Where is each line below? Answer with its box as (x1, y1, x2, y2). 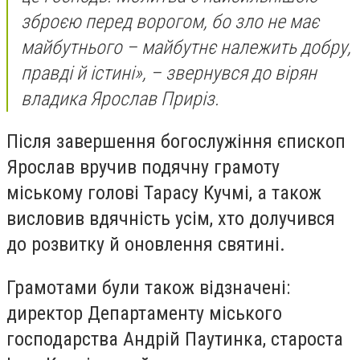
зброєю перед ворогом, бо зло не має (21, 10, 319, 33)
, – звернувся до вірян (142, 61, 317, 84)
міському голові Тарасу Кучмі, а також (6, 182, 321, 205)
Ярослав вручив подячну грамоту (6, 156, 280, 179)
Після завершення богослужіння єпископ (6, 130, 346, 153)
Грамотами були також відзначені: (6, 276, 290, 299)
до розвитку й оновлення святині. (6, 233, 285, 256)
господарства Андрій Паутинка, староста (6, 327, 343, 350)
